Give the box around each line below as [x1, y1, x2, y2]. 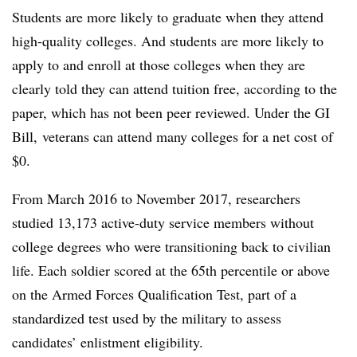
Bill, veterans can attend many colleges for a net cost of [12, 126, 333, 146]
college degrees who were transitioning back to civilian [12, 236, 331, 256]
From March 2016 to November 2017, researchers [12, 188, 300, 208]
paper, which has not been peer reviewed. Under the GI [12, 102, 330, 122]
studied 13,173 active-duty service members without [12, 212, 314, 232]
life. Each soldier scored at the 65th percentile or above [12, 260, 330, 280]
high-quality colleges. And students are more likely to [12, 30, 324, 50]
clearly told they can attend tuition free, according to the [12, 78, 337, 98]
